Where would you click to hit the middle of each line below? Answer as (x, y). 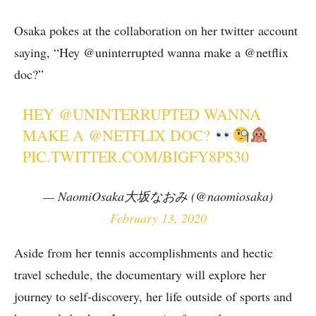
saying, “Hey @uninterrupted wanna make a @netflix (151, 52)
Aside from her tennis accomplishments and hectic (144, 252)
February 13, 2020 (158, 218)
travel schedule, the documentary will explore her (140, 274)
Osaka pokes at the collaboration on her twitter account (156, 30)
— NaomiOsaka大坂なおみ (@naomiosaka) (158, 196)
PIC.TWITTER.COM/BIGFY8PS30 (136, 156)
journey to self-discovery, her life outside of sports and (153, 296)
